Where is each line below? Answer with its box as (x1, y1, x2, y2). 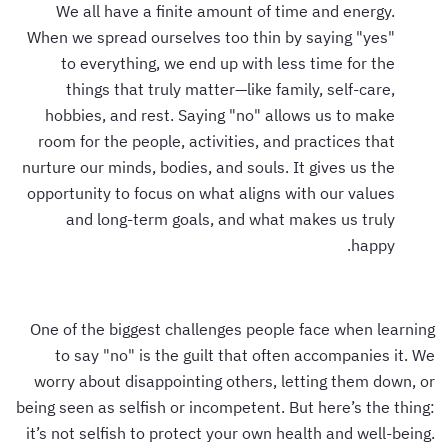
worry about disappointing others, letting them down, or (37, 370, 438, 391)
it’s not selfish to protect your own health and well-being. (29, 422, 438, 443)
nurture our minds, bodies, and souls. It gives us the (25, 156, 398, 177)
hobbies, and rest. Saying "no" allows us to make (48, 104, 398, 125)
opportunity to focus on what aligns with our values (30, 182, 398, 203)
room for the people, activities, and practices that (41, 130, 398, 151)
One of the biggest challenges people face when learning (33, 318, 438, 339)
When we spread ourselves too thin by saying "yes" (30, 26, 398, 47)
